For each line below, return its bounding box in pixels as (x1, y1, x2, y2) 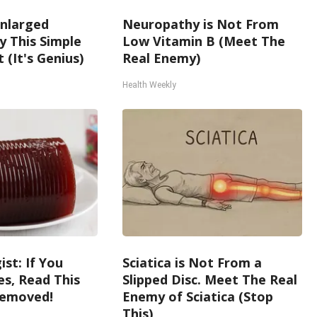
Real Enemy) (122, 50, 201, 67)
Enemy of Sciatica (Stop (122, 288, 274, 305)
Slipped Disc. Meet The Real (122, 271, 298, 288)
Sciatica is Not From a (122, 254, 263, 271)
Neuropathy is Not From (122, 16, 279, 33)
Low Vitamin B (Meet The (122, 33, 286, 50)
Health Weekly (122, 80, 177, 90)
